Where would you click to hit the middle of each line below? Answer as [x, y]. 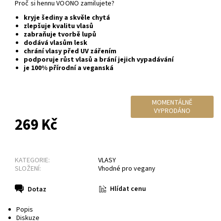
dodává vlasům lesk [55, 43]
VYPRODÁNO [172, 111]
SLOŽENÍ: [28, 169]
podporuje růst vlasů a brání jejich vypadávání [98, 59]
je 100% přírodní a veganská [68, 68]
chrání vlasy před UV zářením [70, 51]
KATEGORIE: [32, 161]
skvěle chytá [90, 18]
